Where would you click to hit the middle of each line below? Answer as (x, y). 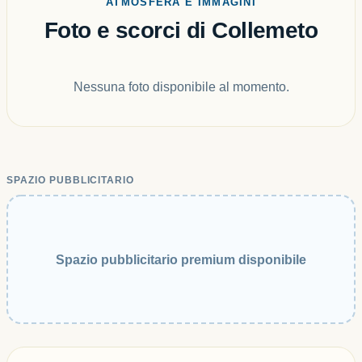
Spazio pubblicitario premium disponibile (181, 259)
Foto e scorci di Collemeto (181, 30)
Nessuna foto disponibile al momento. (181, 87)
